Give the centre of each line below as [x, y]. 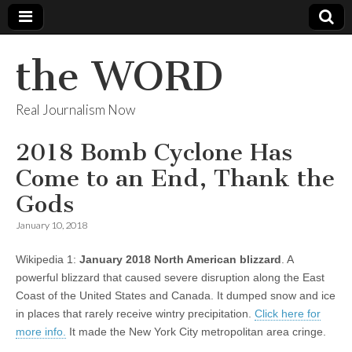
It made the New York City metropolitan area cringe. [196, 332]
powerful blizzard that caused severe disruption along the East [170, 277]
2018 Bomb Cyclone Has [154, 152]
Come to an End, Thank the [175, 178]
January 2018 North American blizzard [180, 259]
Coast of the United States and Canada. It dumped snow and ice [176, 295]
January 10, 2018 [51, 225]
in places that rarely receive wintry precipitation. [135, 313]
